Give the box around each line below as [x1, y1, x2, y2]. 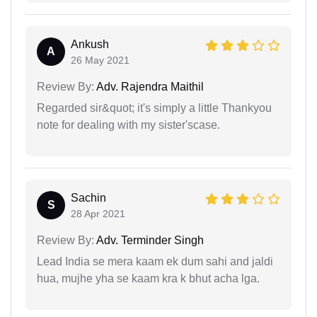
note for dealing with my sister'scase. [37, 118, 220, 131]
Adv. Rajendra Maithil [94, 80, 204, 93]
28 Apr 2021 [71, 207, 125, 219]
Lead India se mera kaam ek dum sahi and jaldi [37, 255, 273, 267]
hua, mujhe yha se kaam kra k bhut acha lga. [37, 272, 260, 284]
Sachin [71, 191, 106, 204]
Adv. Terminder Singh [94, 234, 204, 246]
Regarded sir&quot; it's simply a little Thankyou [37, 101, 272, 114]
